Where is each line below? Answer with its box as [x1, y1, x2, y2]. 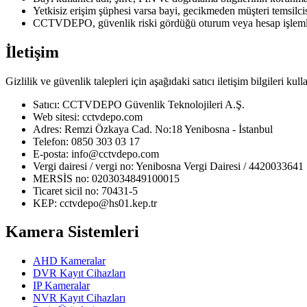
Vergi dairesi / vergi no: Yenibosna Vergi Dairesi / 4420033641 [33, 160, 304, 172]
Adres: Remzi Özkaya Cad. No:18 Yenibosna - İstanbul [33, 123, 273, 135]
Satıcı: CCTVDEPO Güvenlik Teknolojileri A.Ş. [33, 98, 245, 110]
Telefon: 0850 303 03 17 [33, 135, 140, 147]
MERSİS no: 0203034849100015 [33, 172, 180, 184]
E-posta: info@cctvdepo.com [33, 147, 159, 160]
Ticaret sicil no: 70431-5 [33, 184, 138, 197]
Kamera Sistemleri [5, 223, 139, 241]
